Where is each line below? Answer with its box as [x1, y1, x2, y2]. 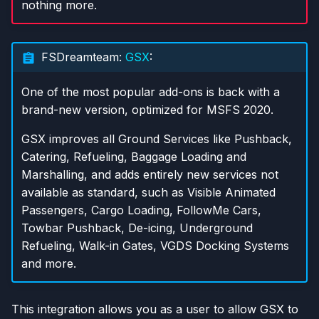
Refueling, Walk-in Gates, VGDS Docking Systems [21, 239, 289, 253]
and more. [21, 256, 76, 271]
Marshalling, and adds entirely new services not [21, 167, 278, 182]
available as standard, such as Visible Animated [21, 185, 276, 199]
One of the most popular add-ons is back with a [21, 85, 280, 99]
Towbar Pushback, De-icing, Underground [21, 221, 253, 235]
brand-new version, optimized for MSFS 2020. [21, 103, 273, 117]
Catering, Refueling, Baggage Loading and [21, 150, 246, 164]
